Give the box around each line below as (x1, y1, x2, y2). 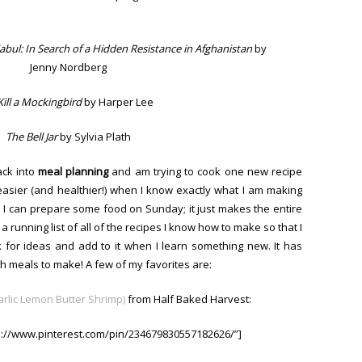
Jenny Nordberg (29, 59, 107, 74)
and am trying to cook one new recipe (108, 163, 303, 179)
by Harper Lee (82, 94, 154, 109)
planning (65, 163, 109, 179)
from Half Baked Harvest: (125, 291, 251, 306)
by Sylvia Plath (59, 128, 131, 144)
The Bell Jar (5, 128, 60, 144)
